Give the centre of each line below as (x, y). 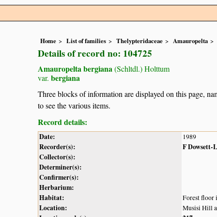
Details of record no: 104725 (95, 54)
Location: (53, 208)
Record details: (62, 122)
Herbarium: (57, 187)
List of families (86, 41)
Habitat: (52, 197)
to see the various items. (74, 105)
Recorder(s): (57, 147)
